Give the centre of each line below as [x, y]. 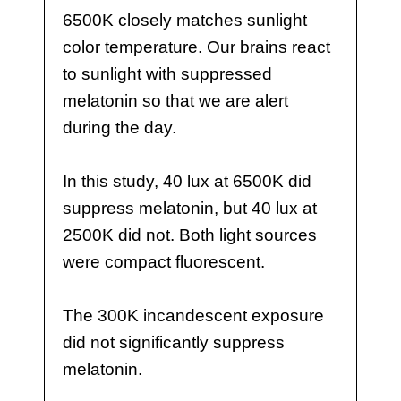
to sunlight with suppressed [167, 73]
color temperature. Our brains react [196, 47]
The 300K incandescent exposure [193, 316]
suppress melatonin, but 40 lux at [189, 208]
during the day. [119, 127]
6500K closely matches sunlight [184, 20]
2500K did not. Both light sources [189, 235]
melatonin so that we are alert [175, 100]
